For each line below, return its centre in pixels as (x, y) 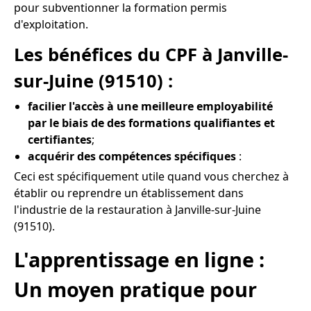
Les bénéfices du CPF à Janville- (151, 54)
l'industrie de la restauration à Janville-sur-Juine (137, 209)
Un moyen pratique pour (135, 289)
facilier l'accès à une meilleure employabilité (150, 106)
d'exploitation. (51, 25)
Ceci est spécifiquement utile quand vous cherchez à (151, 176)
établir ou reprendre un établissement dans (129, 193)
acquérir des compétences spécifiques (132, 156)
